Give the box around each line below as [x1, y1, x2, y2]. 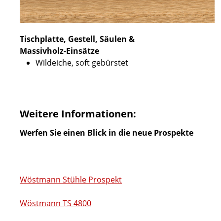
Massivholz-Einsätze [20, 45, 99, 56]
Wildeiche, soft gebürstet [36, 57, 128, 68]
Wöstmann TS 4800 [20, 198, 91, 209]
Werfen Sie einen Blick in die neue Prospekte [20, 127, 193, 138]
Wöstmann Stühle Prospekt [20, 174, 122, 185]
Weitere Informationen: [20, 107, 136, 120]
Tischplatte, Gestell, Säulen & [20, 34, 135, 44]
